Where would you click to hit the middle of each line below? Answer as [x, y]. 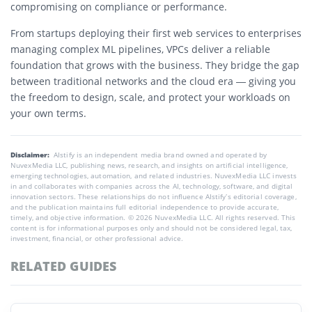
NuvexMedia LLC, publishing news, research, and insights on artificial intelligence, [149, 165]
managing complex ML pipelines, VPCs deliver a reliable [140, 49]
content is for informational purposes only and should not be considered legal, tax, [151, 227]
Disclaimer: [31, 154]
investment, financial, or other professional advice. [97, 238]
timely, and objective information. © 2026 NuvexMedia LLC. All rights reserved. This [153, 217]
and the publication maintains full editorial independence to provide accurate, [145, 206]
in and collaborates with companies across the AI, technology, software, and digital [152, 186]
